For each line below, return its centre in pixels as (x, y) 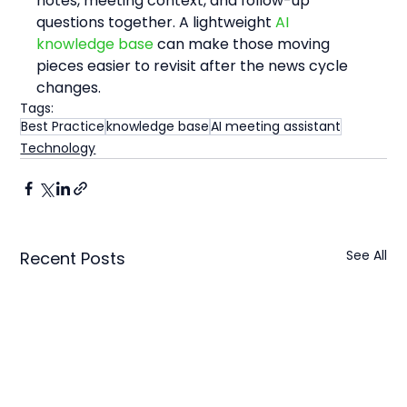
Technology (58, 148)
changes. (69, 87)
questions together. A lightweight (156, 22)
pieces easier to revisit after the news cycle (194, 65)
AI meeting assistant (276, 126)
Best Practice (63, 126)
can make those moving (244, 44)
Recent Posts (73, 258)
